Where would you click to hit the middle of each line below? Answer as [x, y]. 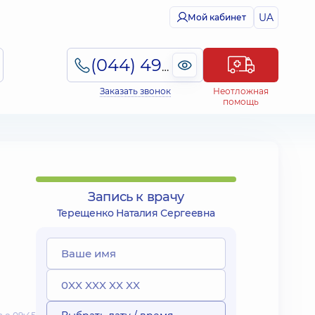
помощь [241, 102]
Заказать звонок [135, 91]
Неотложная [241, 91]
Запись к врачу [136, 197]
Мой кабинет [217, 17]
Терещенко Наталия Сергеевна [136, 213]
